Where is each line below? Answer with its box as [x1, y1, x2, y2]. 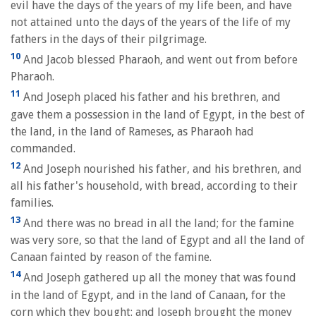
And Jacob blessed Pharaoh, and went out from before [20, 53, 298, 67]
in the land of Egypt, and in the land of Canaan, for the [11, 288, 286, 302]
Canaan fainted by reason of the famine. [11, 250, 212, 265]
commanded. [11, 141, 75, 155]
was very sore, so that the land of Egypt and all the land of [11, 233, 305, 248]
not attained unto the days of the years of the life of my [11, 15, 291, 29]
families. [11, 195, 54, 209]
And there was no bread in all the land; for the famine [20, 217, 294, 231]
